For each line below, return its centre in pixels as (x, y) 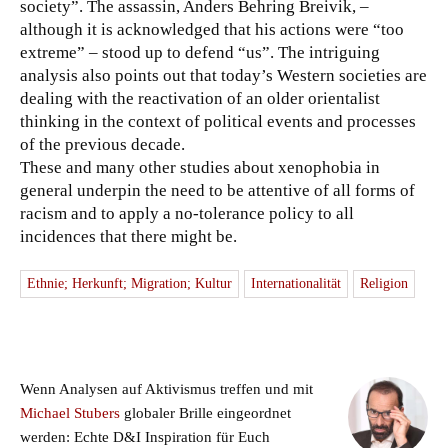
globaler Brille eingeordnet (205, 412)
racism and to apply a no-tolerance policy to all (187, 213)
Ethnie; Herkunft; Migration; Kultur (129, 283)
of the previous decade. (102, 144)
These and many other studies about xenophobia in (200, 167)
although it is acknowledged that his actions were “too (212, 29)
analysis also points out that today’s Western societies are (223, 75)
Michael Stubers (70, 412)
